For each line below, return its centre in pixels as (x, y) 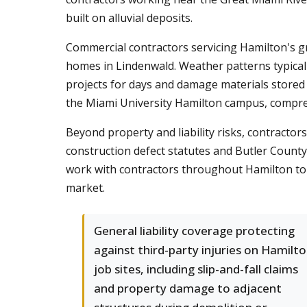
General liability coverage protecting (194, 231)
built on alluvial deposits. (129, 18)
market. (85, 188)
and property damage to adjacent (188, 288)
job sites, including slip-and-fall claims (196, 269)
